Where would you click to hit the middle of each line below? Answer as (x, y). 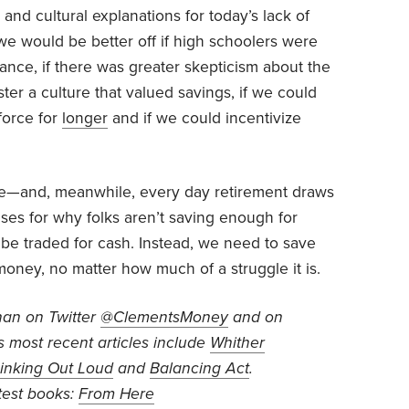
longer (85, 118)
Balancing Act (199, 368)
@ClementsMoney (164, 317)
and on (256, 317)
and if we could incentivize (204, 118)
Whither (237, 342)
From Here (116, 393)
